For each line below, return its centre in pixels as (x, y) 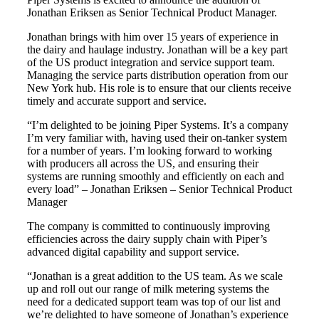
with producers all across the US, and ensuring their (143, 164)
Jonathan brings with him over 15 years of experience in (153, 37)
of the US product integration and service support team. (151, 63)
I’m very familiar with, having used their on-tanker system (157, 138)
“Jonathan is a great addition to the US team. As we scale (155, 276)
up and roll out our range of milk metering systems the (148, 289)
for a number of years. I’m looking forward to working (150, 151)
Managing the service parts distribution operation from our (157, 75)
